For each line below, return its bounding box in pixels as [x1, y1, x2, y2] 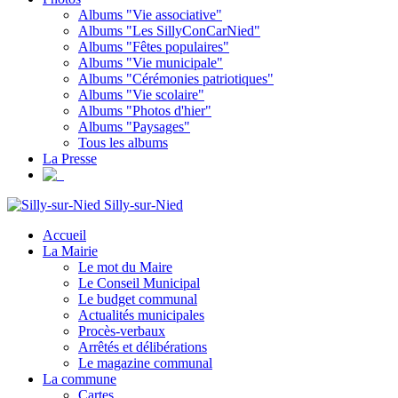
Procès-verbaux [78, 322, 165, 338]
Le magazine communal [78, 354, 212, 370]
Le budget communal [78, 291, 197, 306]
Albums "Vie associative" [78, 6, 222, 22]
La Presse [43, 150, 97, 166]
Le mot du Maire [78, 259, 172, 275]
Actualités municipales [78, 306, 204, 322]
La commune [43, 370, 116, 386]
